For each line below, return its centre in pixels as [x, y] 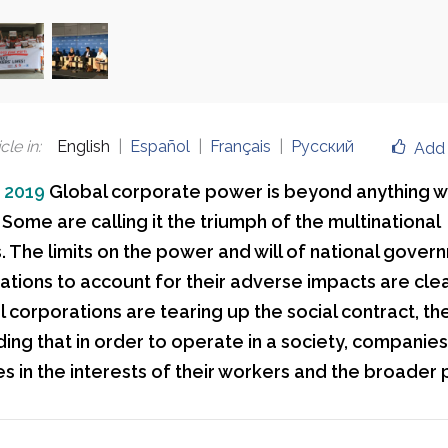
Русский [322, 146]
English [83, 146]
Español [159, 146]
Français [240, 146]
